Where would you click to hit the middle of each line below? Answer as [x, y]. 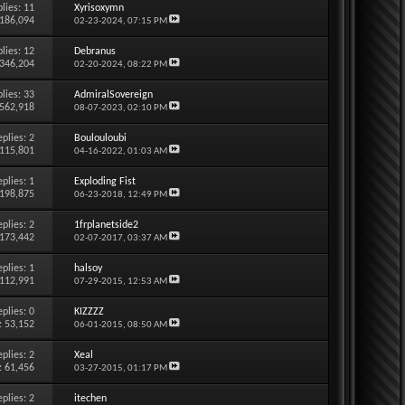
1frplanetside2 [106, 225]
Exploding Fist [104, 181]
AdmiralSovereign [113, 94]
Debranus [94, 51]
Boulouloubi [100, 138]
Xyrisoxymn [99, 8]
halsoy [88, 268]
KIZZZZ [89, 311]
